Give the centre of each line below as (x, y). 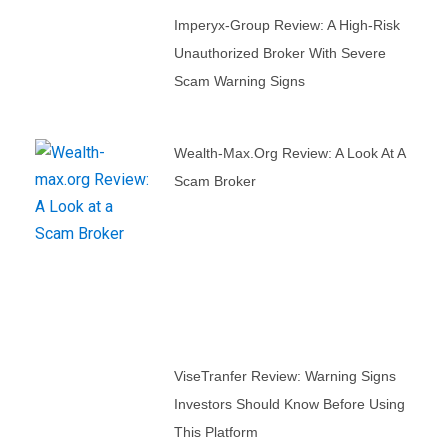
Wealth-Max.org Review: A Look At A (289, 152)
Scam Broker (214, 180)
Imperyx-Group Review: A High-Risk (286, 24)
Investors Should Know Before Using (289, 403)
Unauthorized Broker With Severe (279, 52)
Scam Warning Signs (239, 80)
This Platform (215, 431)
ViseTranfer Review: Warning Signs (284, 375)
